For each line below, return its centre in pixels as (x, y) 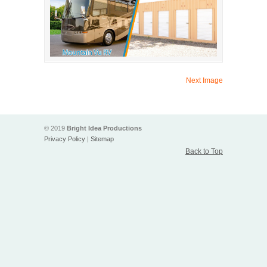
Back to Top (204, 152)
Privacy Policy (65, 139)
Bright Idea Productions (104, 128)
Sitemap (102, 139)
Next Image (204, 81)
